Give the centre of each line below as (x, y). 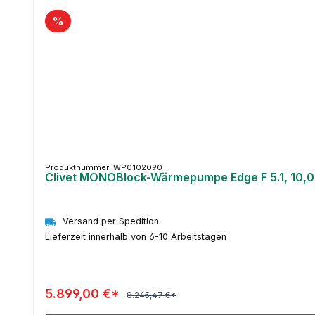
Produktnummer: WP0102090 (104, 168)
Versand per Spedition (111, 221)
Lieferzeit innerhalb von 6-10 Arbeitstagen (136, 236)
